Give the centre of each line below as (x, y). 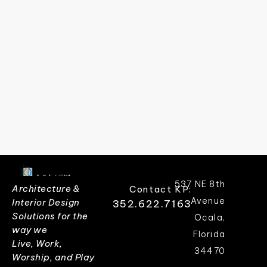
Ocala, (209, 217)
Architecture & (46, 188)
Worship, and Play (53, 257)
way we (30, 229)
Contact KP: (161, 189)
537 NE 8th (200, 184)
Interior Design (46, 202)
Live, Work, (37, 243)
